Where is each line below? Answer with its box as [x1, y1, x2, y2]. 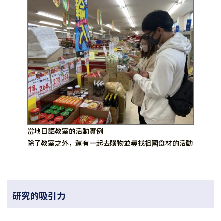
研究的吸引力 [12, 189, 66, 202]
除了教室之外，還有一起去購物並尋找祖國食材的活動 [27, 138, 193, 147]
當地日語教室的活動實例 [27, 126, 103, 136]
